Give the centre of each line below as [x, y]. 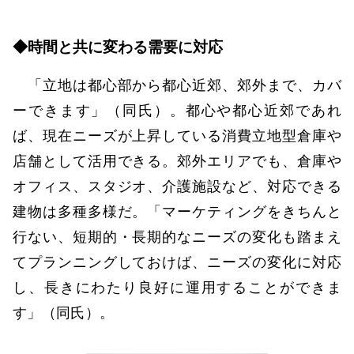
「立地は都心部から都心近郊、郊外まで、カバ [177, 85]
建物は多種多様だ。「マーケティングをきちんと [177, 211]
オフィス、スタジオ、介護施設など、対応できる [177, 186]
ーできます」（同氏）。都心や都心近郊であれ [177, 110]
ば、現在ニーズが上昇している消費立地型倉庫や [177, 136]
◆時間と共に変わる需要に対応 [118, 47]
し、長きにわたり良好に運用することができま [177, 287]
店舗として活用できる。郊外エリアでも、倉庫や [177, 161]
